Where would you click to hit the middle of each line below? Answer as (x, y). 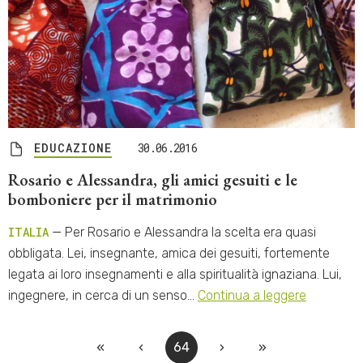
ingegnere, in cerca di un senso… (103, 295)
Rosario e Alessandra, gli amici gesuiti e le (153, 179)
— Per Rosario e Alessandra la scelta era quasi (182, 232)
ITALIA (28, 232)
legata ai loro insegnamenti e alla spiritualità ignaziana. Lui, (175, 274)
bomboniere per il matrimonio (113, 199)
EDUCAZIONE (73, 147)
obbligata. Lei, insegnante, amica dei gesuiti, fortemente (169, 253)
